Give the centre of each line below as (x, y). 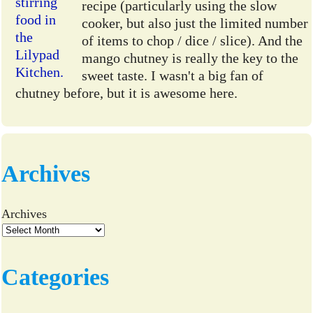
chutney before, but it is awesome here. (127, 93)
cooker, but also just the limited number (195, 23)
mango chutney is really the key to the (190, 58)
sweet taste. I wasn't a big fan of (173, 76)
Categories (56, 277)
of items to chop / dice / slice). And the (192, 41)
